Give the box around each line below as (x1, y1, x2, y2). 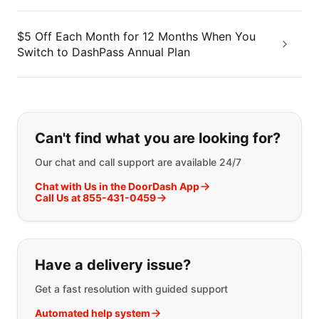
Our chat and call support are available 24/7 (35, 155, 241, 168)
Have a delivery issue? (35, 256, 191, 273)
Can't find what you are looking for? (35, 129, 281, 147)
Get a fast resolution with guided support (35, 282, 228, 295)
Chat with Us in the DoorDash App (35, 179, 199, 192)
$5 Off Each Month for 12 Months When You (17, 28, 256, 43)
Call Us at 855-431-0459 (35, 191, 156, 204)
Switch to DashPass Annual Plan (17, 44, 190, 59)
